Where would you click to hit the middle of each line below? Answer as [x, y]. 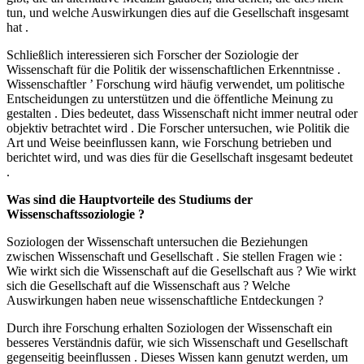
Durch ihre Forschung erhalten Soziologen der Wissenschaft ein [169, 328]
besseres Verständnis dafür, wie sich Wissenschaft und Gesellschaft [177, 343]
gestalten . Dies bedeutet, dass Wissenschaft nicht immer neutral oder [182, 114]
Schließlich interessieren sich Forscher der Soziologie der [152, 55]
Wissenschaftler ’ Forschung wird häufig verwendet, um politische [175, 84]
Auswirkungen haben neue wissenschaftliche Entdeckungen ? [165, 301]
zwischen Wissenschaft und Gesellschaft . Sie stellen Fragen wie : [174, 257]
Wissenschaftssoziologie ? [76, 214]
